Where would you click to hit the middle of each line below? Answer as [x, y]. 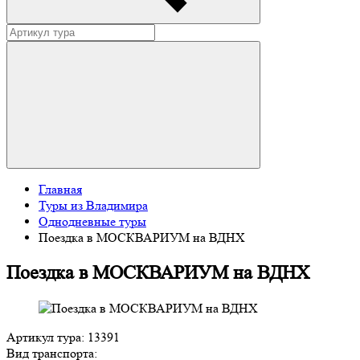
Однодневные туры [92, 221]
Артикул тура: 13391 [63, 337]
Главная [60, 189]
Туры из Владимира [93, 205]
